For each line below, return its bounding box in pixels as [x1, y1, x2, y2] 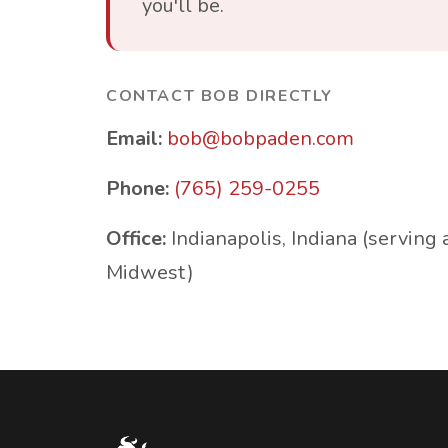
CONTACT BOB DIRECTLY [106, 85, 333, 107]
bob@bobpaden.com [167, 125, 354, 152]
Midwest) [106, 259, 194, 286]
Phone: [106, 175, 169, 202]
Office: [106, 225, 166, 252]
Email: [106, 125, 162, 152]
